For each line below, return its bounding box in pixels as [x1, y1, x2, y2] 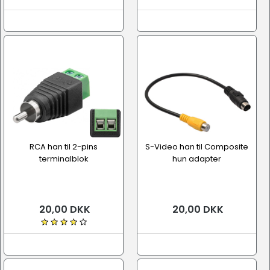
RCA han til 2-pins [30, 141, 98, 152]
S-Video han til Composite [145, 141, 248, 152]
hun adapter [172, 153, 221, 165]
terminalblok [39, 153, 89, 165]
